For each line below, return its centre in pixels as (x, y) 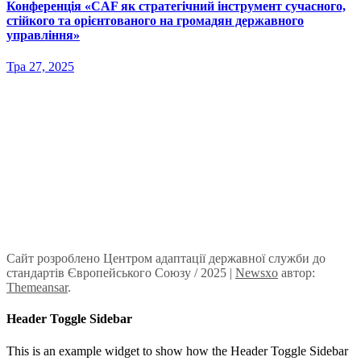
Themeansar (37, 288)
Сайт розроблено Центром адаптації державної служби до (166, 259)
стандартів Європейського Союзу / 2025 (118, 273)
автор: (297, 273)
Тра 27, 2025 (40, 67)
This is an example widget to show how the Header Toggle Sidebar (177, 351)
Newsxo (257, 273)
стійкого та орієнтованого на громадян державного (155, 20)
